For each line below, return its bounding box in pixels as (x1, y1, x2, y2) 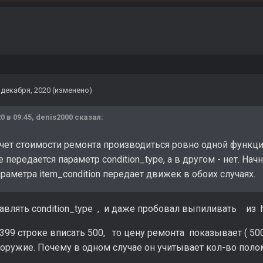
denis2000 (36, 113, 73, 122)
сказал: (73, 113, 103, 122)
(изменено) (52, 86, 92, 95)
